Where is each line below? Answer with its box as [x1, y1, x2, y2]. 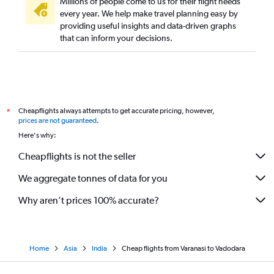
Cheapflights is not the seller [18, 150, 136, 162]
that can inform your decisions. [60, 33, 172, 43]
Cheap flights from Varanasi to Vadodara [121, 244, 245, 253]
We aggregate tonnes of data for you [18, 172, 168, 184]
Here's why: [18, 131, 56, 139]
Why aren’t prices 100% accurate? [18, 194, 159, 206]
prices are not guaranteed [18, 116, 97, 125]
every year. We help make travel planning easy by [60, 9, 238, 18]
